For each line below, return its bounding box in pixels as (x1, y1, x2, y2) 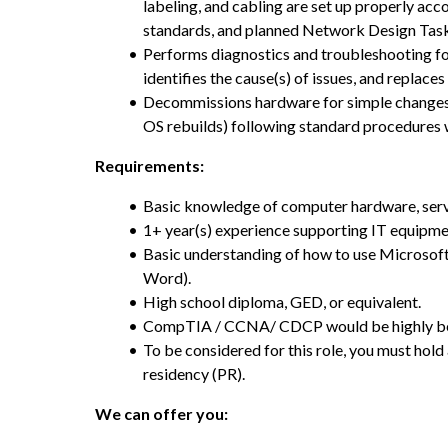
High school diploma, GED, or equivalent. (142, 292, 421, 311)
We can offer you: (95, 404, 228, 423)
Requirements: (95, 156, 204, 175)
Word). (143, 268, 191, 287)
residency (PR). (143, 364, 245, 383)
